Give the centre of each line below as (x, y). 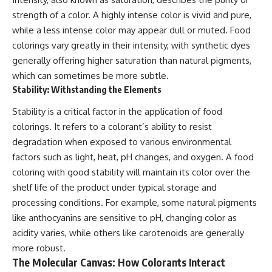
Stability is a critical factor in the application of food (117, 112)
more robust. (39, 248)
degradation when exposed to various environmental (122, 142)
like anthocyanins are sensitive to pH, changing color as (124, 218)
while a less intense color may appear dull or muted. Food (131, 30)
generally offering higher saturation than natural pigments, (132, 60)
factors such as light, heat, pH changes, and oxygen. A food (133, 157)
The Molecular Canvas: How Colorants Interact (119, 263)
